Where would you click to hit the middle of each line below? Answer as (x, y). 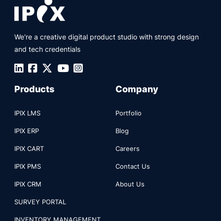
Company (137, 89)
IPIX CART (29, 148)
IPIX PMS (28, 166)
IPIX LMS (28, 113)
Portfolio (128, 113)
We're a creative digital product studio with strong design (107, 37)
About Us (130, 184)
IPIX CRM (28, 184)
